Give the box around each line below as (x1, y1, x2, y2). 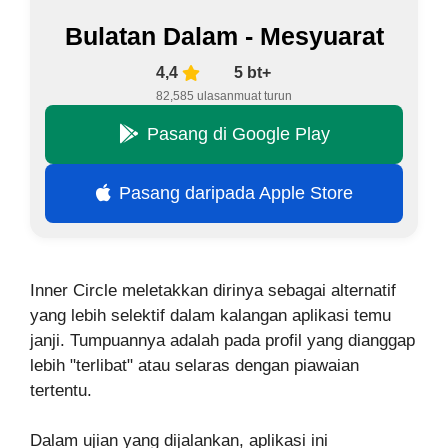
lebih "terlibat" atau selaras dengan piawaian (30, 355, 359, 375)
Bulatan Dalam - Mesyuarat (64, 21, 384, 50)
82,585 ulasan (156, 88, 234, 103)
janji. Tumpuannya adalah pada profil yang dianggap (30, 330, 415, 350)
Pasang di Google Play (146, 123, 330, 144)
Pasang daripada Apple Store (118, 182, 353, 203)
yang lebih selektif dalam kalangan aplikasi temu (30, 305, 391, 325)
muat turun (234, 88, 292, 103)
